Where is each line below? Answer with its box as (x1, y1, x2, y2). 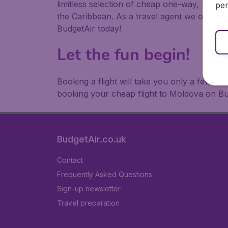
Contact (57, 156, 83, 164)
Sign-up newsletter (57, 184, 121, 193)
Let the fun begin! (57, 44, 190, 66)
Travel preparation (57, 198, 120, 207)
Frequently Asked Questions (57, 170, 152, 179)
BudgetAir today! (57, 23, 121, 34)
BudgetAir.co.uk (57, 134, 126, 145)
